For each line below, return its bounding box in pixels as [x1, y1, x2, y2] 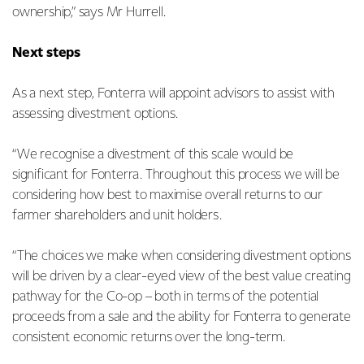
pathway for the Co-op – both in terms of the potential [12, 289, 319, 304]
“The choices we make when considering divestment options [12, 249, 351, 263]
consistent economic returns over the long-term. [12, 330, 288, 344]
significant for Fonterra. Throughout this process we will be [12, 167, 340, 182]
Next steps [12, 45, 80, 60]
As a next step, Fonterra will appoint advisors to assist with [12, 86, 335, 101]
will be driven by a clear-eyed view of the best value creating [12, 269, 351, 284]
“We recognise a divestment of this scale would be [12, 147, 294, 162]
